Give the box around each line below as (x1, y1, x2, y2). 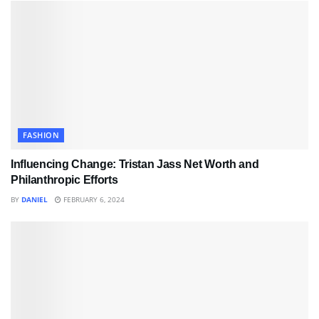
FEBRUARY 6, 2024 (61, 194, 125, 204)
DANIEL (21, 194, 48, 204)
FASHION (23, 129, 60, 140)
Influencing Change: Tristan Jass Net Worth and (11, 157, 259, 170)
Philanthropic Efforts (11, 173, 118, 186)
